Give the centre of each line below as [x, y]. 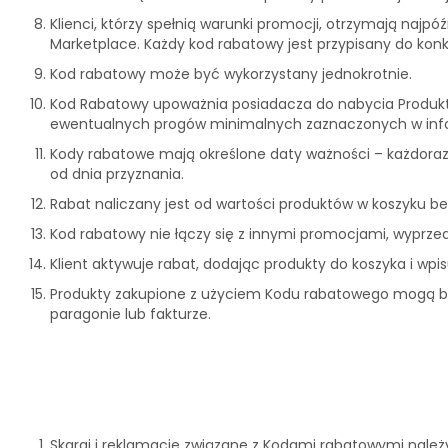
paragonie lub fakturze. [130, 314]
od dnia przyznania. [119, 174]
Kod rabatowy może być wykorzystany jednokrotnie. [233, 74]
